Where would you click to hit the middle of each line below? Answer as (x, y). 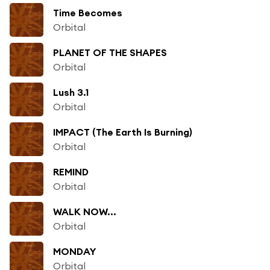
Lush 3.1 (71, 92)
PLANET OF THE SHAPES (110, 52)
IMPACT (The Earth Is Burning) (123, 132)
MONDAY (75, 251)
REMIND (71, 171)
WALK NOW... (85, 211)
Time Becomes (88, 12)
